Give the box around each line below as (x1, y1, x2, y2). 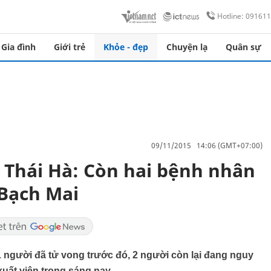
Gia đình (1, 41, 36, 53)
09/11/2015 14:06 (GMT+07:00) (151, 140, 263, 151)
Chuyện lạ (166, 41, 207, 53)
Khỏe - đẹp (103, 41, 148, 53)
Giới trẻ (54, 41, 85, 53)
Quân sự (226, 41, 261, 53)
